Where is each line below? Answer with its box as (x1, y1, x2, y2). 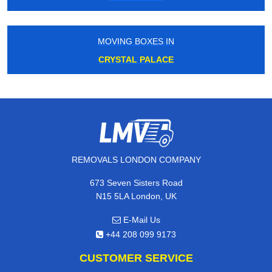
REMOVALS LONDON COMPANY (71, 155, 201, 165)
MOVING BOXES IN (98, 36, 174, 47)
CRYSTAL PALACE (98, 55, 174, 65)
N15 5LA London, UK (95, 191, 177, 202)
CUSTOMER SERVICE (79, 252, 193, 265)
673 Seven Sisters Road (89, 178, 183, 188)
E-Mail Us (120, 215, 160, 225)
